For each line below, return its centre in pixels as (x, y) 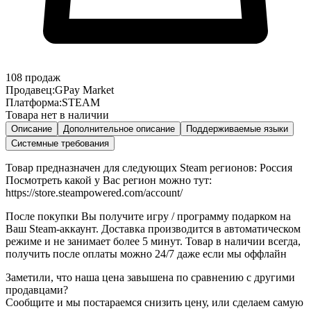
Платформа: (34, 102)
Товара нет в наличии (57, 115)
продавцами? (37, 289)
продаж (43, 77)
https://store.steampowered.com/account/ (94, 192)
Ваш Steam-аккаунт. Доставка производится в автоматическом (153, 228)
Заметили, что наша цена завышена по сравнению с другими (150, 277)
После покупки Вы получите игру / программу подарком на (148, 216)
